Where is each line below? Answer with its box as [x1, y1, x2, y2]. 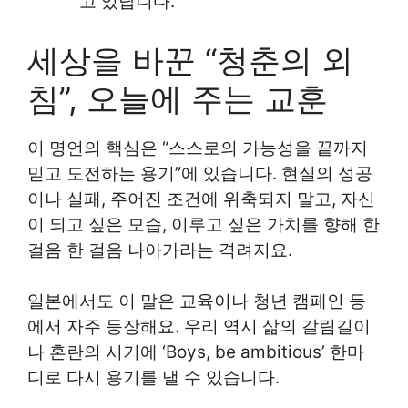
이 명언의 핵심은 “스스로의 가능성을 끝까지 [27, 137, 368, 158]
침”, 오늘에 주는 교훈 [27, 78, 328, 117]
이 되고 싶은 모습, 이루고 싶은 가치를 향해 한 [27, 213, 380, 235]
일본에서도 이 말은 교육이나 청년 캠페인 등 [27, 291, 366, 311]
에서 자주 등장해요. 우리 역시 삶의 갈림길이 [27, 316, 371, 337]
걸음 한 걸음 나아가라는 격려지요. [27, 239, 292, 260]
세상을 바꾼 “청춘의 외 [27, 40, 353, 79]
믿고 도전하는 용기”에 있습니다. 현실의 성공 [27, 162, 372, 184]
